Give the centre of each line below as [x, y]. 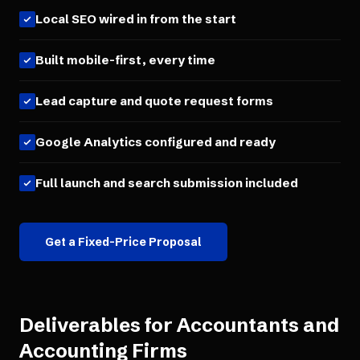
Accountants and [258, 325]
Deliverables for [98, 325]
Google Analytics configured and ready [155, 142]
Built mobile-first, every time [125, 60]
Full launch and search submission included [167, 183]
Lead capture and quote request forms [154, 101]
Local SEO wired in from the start [136, 19]
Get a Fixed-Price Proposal [123, 242]
